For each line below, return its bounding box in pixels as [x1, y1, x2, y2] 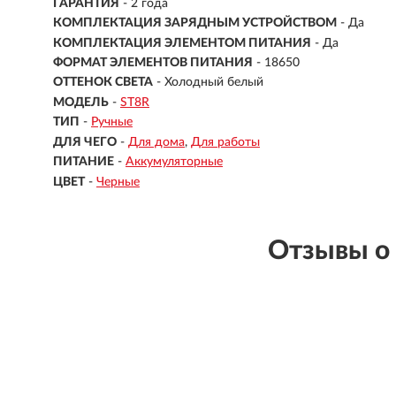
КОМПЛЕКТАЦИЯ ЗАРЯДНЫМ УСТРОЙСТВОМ [53, 17, 337, 30]
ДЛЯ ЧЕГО [53, 135, 117, 148]
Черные [96, 175, 140, 188]
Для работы [191, 135, 260, 148]
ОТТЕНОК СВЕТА [53, 76, 153, 89]
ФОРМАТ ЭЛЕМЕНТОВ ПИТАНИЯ [53, 57, 253, 69]
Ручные [91, 116, 133, 129]
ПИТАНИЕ [53, 156, 114, 169]
